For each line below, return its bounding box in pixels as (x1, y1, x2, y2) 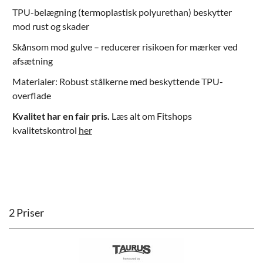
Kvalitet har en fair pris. (12, 110, 110, 122)
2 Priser (9, 206, 44, 219)
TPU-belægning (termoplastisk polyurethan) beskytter (12, 6, 232, 18)
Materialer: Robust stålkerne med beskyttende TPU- (12, 75, 223, 87)
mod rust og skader (12, 20, 89, 32)
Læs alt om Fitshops (109, 110, 192, 122)
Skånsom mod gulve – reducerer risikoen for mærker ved (12, 41, 238, 52)
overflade (12, 89, 51, 101)
